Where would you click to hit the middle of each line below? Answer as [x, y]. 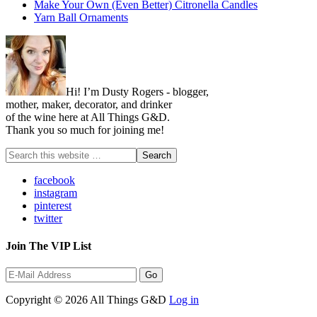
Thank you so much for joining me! [85, 129]
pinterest [53, 205]
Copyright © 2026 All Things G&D [87, 300]
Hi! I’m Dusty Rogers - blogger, [137, 91]
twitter [48, 218]
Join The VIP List [48, 246]
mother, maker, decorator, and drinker [89, 104]
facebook [54, 180]
